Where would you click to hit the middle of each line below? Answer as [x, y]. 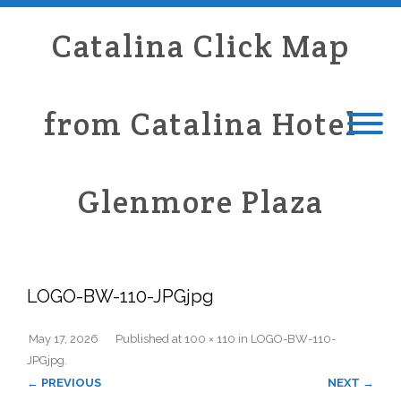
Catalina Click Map [200, 46]
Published [144, 339]
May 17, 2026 [64, 339]
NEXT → [351, 383]
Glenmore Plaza [200, 202]
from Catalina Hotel [200, 124]
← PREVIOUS [64, 383]
